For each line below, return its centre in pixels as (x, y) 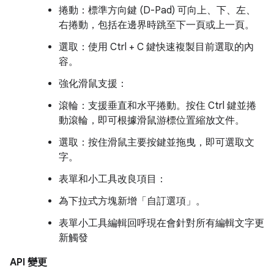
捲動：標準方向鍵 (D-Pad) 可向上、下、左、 (157, 10)
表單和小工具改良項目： (113, 179)
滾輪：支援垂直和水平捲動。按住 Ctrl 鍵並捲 (157, 106)
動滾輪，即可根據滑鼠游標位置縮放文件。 (152, 120)
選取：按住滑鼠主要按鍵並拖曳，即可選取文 (157, 143)
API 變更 (28, 262)
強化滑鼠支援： (93, 84)
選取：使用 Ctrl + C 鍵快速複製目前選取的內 (156, 47)
